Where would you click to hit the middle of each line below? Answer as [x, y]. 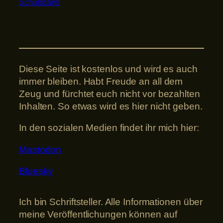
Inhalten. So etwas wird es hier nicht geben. [111, 106]
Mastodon [40, 149]
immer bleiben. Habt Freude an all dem [101, 81]
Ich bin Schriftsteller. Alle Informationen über [111, 202]
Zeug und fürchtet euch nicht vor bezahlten [110, 94]
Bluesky [36, 171]
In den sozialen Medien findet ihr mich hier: [109, 128]
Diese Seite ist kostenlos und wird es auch [108, 69]
